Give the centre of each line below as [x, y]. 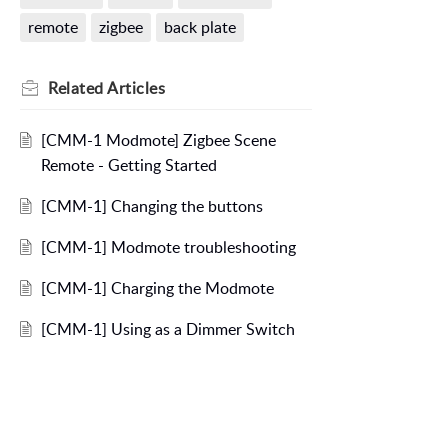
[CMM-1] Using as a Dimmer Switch [167, 329]
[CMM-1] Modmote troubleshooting [168, 247]
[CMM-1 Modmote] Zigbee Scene [158, 140]
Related [77, 88]
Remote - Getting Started [128, 165]
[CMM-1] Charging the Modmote [157, 288]
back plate [199, 27]
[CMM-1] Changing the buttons [151, 206]
